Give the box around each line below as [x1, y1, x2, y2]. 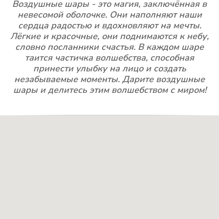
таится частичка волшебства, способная [25, 52, 194, 64]
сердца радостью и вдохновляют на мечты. [18, 20, 201, 32]
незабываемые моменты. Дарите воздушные [14, 73, 205, 86]
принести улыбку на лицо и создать [33, 63, 186, 75]
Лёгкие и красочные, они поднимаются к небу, [10, 30, 209, 43]
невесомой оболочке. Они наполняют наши [17, 9, 202, 21]
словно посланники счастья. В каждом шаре [15, 41, 204, 53]
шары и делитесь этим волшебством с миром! [13, 84, 206, 96]
